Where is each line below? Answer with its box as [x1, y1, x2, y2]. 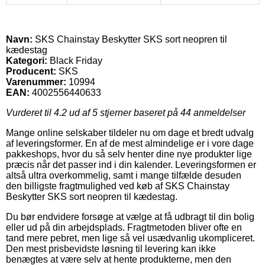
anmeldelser [191, 107, 245, 118]
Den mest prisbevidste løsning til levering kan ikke [6, 243, 216, 254]
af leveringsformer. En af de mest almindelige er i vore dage [6, 138, 254, 148]
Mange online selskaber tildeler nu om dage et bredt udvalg [6, 127, 254, 138]
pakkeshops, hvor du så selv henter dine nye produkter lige [6, 148, 252, 159]
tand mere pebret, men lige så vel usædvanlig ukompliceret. [6, 232, 255, 243]
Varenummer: [6, 76, 66, 87]
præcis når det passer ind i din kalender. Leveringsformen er [6, 159, 256, 170]
